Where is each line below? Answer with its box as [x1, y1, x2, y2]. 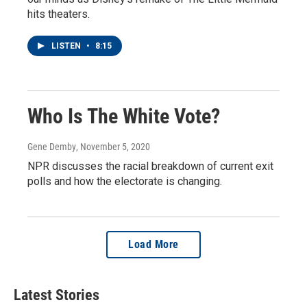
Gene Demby [27, 140, 76, 152]
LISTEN [51, 40, 83, 51]
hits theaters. [27, 7, 90, 21]
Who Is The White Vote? [27, 103, 220, 128]
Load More [128, 237, 179, 251]
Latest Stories [14, 286, 99, 304]
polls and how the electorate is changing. [27, 174, 222, 188]
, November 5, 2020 [76, 140, 150, 152]
